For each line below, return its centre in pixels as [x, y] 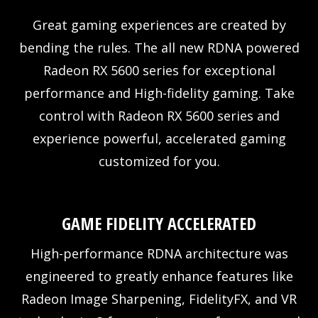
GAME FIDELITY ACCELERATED [159, 223]
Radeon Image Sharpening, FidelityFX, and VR [159, 298]
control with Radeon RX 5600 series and [159, 115]
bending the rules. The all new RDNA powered [159, 47]
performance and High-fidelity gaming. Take [159, 93]
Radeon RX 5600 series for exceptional [159, 70]
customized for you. [159, 161]
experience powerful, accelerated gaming [159, 138]
